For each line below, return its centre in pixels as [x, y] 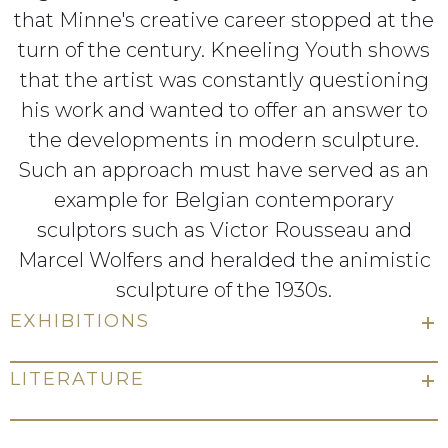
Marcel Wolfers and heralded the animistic [224, 259]
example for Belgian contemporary [224, 199]
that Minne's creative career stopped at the [224, 19]
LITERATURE [77, 378]
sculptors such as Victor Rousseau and [224, 229]
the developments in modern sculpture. [224, 139]
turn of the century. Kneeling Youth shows [224, 49]
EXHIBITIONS [80, 320]
